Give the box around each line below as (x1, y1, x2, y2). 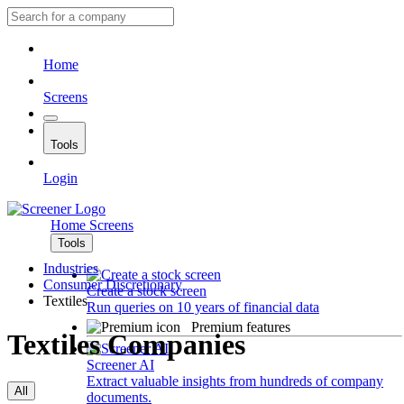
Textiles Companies (7, 328, 245, 362)
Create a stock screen (87, 283, 207, 298)
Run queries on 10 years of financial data (87, 299, 319, 315)
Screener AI (87, 357, 154, 372)
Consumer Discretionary (43, 277, 182, 292)
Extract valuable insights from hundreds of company (87, 373, 383, 389)
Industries (43, 261, 98, 276)
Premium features (191, 319, 290, 335)
